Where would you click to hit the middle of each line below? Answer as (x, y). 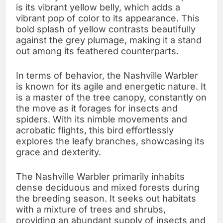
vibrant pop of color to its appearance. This (108, 18)
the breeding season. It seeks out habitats (106, 199)
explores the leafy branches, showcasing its (110, 141)
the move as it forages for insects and (97, 109)
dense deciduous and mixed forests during (108, 188)
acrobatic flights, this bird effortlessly (95, 130)
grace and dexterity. (58, 152)
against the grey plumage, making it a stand (109, 40)
